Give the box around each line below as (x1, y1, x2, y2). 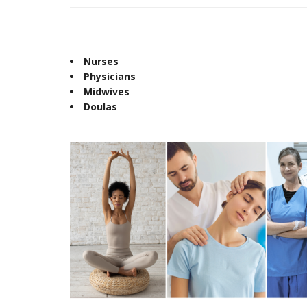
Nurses (84, 55, 119, 68)
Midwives (84, 85, 130, 98)
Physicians (84, 70, 136, 83)
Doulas (84, 100, 117, 113)
